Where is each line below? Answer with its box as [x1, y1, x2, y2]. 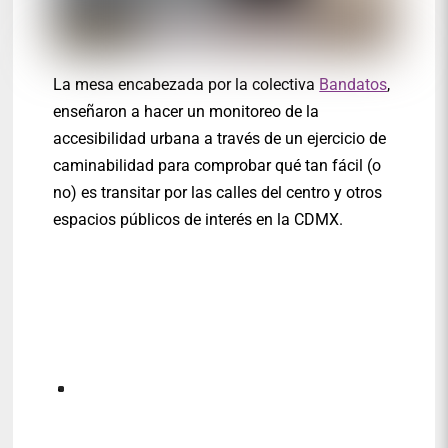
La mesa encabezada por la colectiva [53, 75, 320, 95]
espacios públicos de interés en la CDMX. [53, 210, 344, 230]
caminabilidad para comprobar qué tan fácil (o [53, 156, 382, 176]
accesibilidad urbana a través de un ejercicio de [53, 129, 387, 149]
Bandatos [319, 75, 388, 95]
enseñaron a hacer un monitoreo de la [53, 102, 320, 122]
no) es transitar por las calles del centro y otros [53, 183, 383, 203]
